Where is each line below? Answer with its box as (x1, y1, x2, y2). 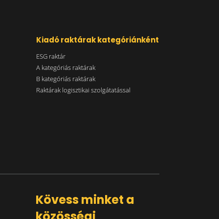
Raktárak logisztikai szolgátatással (36, 85, 131, 94)
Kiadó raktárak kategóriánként (36, 34, 159, 45)
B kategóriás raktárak (36, 74, 95, 83)
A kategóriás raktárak (36, 63, 95, 72)
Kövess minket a (36, 191, 135, 208)
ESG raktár (36, 51, 66, 61)
